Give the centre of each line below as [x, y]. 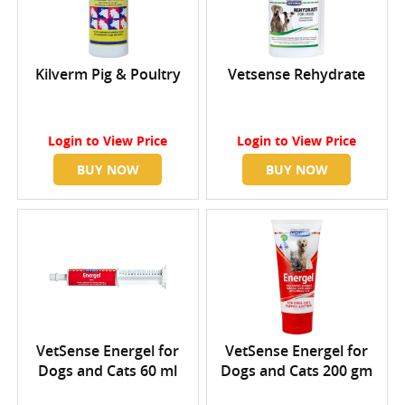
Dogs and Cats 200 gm [297, 371]
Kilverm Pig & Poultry [108, 75]
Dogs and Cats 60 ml [108, 371]
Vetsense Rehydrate [297, 75]
